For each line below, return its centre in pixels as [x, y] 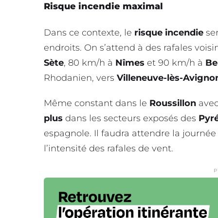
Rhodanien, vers [80, 78]
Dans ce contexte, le [89, 33]
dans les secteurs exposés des [131, 118]
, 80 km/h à [90, 63]
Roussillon [173, 103]
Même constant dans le [97, 103]
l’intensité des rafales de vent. [109, 149]
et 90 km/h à [175, 63]
